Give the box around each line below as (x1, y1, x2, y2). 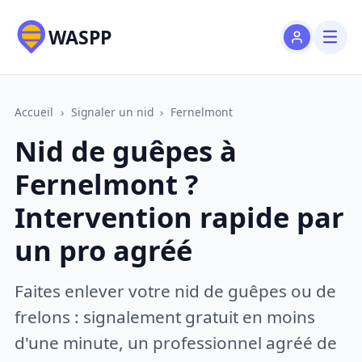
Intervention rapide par (15, 198, 345, 237)
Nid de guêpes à (15, 132, 238, 170)
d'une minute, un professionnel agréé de (15, 330, 338, 354)
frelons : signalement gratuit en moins (15, 305, 316, 328)
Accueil (15, 103, 54, 120)
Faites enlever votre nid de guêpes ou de (15, 279, 337, 302)
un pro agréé (15, 231, 193, 270)
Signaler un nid (70, 103, 154, 120)
